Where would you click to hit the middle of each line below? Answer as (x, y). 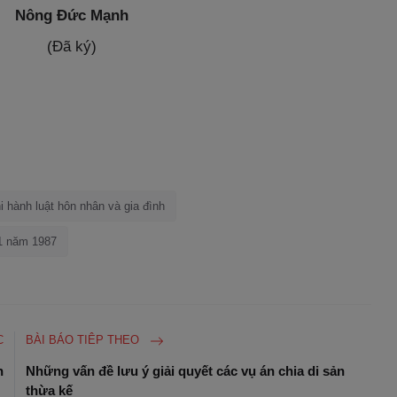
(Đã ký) (72, 47)
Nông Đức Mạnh (72, 16)
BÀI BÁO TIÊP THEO (85, 340)
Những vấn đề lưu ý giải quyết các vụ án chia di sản (186, 371)
